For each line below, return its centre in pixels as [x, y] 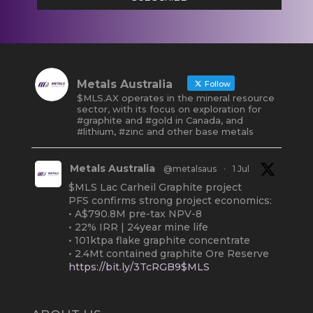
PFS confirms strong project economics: [170, 201]
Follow [216, 84]
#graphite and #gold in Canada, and [160, 120]
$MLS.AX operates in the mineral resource [175, 98]
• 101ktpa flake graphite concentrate [159, 240]
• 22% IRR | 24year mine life [138, 227]
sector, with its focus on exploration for [169, 109]
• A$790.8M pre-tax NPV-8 [135, 214]
